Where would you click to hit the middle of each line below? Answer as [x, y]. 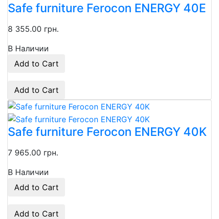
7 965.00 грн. [33, 153]
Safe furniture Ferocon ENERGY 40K [107, 132]
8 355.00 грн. [33, 29]
